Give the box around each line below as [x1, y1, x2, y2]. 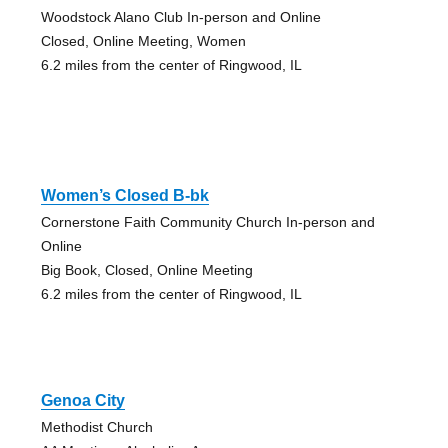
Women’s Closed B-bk [40, 186, 209, 204]
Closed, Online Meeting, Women [40, 32, 246, 49]
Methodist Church [40, 418, 153, 435]
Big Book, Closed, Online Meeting [40, 261, 253, 278]
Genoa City [40, 391, 125, 409]
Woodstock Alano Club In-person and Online [40, 8, 321, 25]
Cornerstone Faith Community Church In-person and [40, 213, 375, 230]
